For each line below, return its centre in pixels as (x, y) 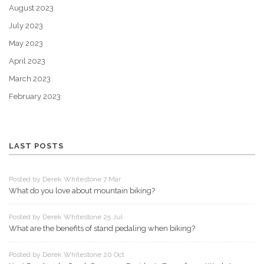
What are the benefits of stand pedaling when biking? (102, 229)
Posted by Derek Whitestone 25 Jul (66, 217)
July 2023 (26, 26)
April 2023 (27, 61)
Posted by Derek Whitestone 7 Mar (65, 179)
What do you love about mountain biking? (82, 191)
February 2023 (35, 97)
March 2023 (30, 79)
